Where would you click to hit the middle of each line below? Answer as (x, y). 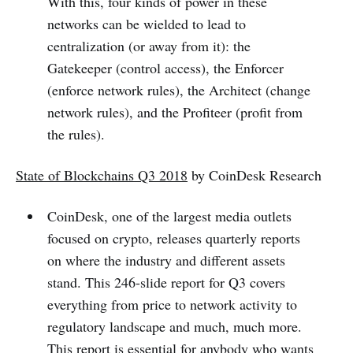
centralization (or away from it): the (149, 45)
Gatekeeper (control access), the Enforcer (165, 67)
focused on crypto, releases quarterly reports (173, 238)
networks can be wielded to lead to (146, 23)
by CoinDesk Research (255, 175)
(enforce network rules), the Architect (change (178, 89)
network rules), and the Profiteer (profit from (175, 111)
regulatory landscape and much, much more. (174, 326)
